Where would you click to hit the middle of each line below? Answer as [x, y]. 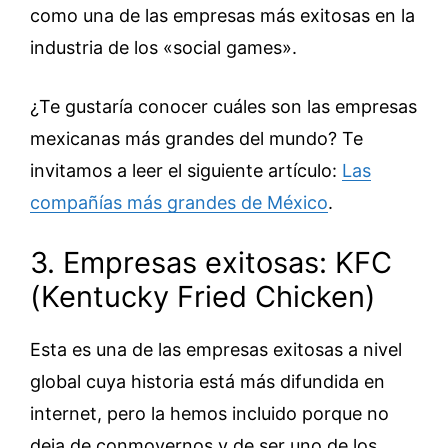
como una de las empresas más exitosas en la [222, 16]
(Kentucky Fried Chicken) [203, 297]
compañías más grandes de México [179, 203]
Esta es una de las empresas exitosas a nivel [216, 350]
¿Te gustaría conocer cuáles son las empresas [223, 107]
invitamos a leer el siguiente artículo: [186, 171]
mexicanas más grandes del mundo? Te [196, 139]
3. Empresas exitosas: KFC [211, 263]
